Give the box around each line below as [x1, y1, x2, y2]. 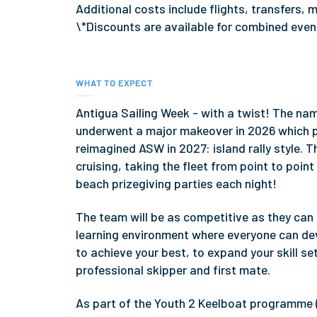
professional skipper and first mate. [76, 261, 271, 277]
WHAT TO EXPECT [76, 78, 153, 88]
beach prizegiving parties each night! [76, 175, 277, 191]
